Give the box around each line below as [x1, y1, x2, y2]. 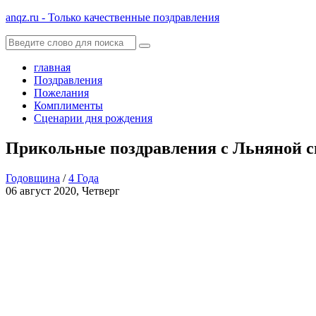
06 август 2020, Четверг [6, 184, 120, 197]
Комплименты [34, 99, 103, 111]
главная [34, 61, 71, 73]
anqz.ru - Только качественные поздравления [6, 11, 219, 23]
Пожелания [34, 87, 89, 99]
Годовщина [6, 171, 60, 184]
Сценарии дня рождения [34, 112, 152, 124]
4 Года [68, 171, 99, 184]
